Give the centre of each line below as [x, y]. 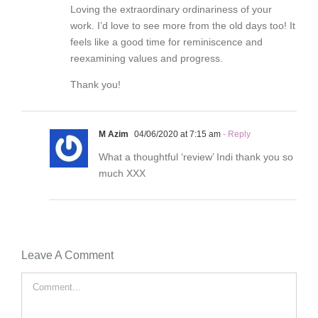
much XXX [122, 173]
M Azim [114, 134]
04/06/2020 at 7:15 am [176, 134]
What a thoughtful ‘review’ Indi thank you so [196, 157]
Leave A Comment [67, 254]
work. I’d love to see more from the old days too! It [183, 25]
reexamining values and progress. [147, 58]
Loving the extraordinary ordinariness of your [171, 9]
